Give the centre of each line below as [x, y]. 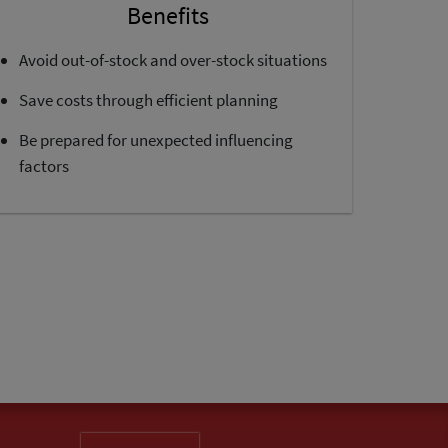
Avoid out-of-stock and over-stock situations [173, 60]
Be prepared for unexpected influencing [156, 140]
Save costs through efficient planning [148, 100]
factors [44, 166]
